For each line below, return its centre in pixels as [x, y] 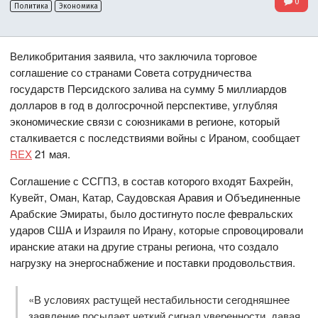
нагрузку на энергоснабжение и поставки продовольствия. [153, 263]
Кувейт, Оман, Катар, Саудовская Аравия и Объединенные [155, 197]
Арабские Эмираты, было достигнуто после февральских [152, 214]
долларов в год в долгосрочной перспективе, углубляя [144, 105]
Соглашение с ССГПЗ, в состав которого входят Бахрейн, [152, 181]
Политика [31, 6]
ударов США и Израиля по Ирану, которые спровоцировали [157, 230]
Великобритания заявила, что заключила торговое [134, 56]
